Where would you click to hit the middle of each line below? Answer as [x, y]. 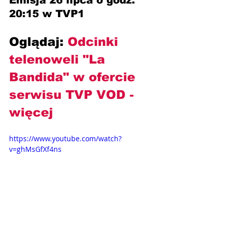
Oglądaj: [38, 42]
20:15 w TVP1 [47, 14]
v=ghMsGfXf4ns [35, 149]
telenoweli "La [59, 60]
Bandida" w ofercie [74, 77]
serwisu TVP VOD [67, 95]
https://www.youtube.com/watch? [65, 139]
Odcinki [95, 42]
